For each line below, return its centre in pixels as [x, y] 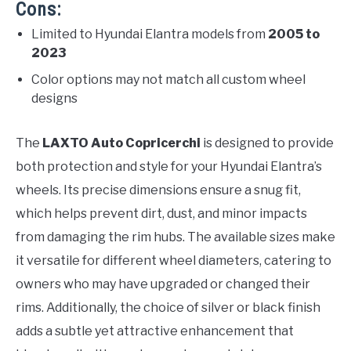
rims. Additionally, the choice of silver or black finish [168, 307]
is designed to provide [267, 143]
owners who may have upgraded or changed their [163, 284]
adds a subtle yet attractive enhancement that [155, 331]
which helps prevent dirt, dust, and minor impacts [161, 213]
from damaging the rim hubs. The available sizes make [175, 237]
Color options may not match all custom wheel [168, 79]
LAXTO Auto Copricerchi [121, 143]
